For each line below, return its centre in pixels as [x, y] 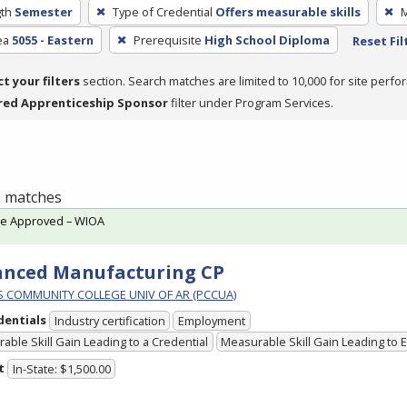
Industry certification [109, 321]
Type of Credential [162, 11]
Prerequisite [167, 40]
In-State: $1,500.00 [61, 369]
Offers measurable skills [288, 11]
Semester [43, 11]
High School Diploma [267, 40]
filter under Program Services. [251, 102]
